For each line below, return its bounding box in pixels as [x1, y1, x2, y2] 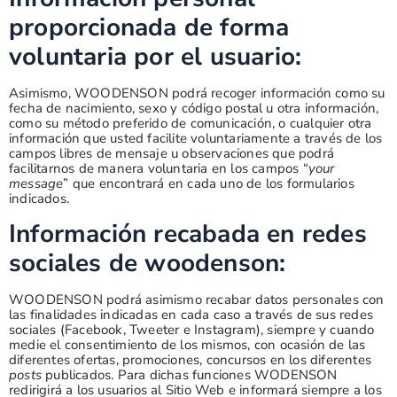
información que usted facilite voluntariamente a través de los [9, 129, 383, 148]
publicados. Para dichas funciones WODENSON [42, 365, 338, 384]
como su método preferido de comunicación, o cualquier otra [9, 114, 372, 133]
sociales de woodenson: [9, 245, 286, 280]
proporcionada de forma [9, 11, 290, 45]
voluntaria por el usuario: [9, 40, 302, 74]
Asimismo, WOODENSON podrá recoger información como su [9, 84, 385, 103]
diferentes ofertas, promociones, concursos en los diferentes [9, 350, 372, 369]
